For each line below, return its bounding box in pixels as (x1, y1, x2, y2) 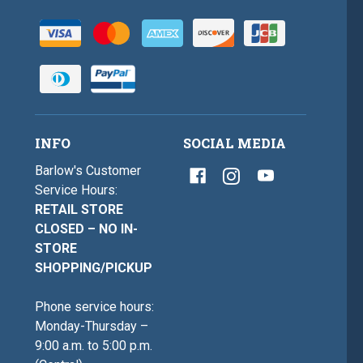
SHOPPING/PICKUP (35, 260, 153, 276)
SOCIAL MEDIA (182, 135, 286, 152)
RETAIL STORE (35, 202, 124, 218)
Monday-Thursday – (35, 318, 149, 335)
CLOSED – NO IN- (35, 221, 139, 237)
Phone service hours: (35, 299, 155, 315)
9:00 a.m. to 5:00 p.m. (35, 338, 153, 354)
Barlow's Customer (35, 163, 142, 179)
